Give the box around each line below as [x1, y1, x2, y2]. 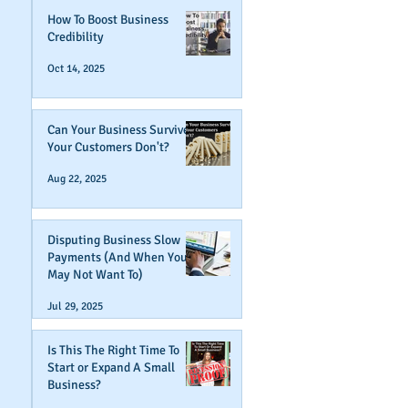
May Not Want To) [47, 267, 143, 282]
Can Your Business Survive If [47, 122, 200, 138]
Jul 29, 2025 [47, 299, 103, 313]
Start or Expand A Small [47, 360, 175, 375]
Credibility [47, 29, 104, 45]
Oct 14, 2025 [47, 61, 105, 76]
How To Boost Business [47, 12, 168, 27]
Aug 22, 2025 [47, 171, 107, 186]
